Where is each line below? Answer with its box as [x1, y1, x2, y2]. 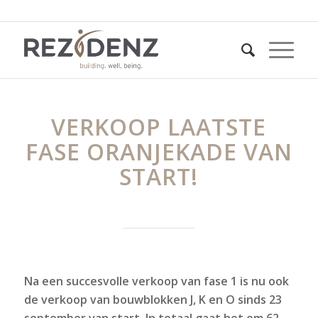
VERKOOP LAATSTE [51, 111, 267, 142]
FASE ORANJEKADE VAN [25, 136, 292, 167]
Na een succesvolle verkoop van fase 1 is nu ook [23, 273, 289, 289]
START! [119, 161, 199, 192]
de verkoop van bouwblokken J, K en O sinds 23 [23, 292, 282, 307]
